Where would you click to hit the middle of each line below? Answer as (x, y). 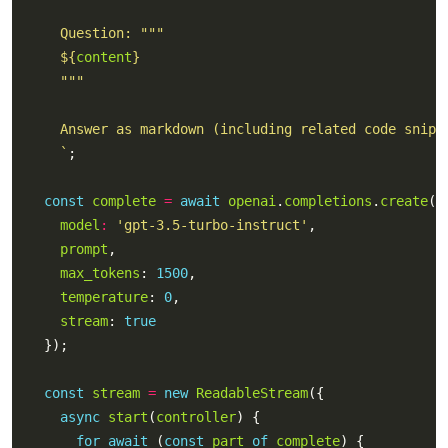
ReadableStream (251, 393)
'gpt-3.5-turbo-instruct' (211, 225)
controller (195, 417)
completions (327, 201)
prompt (83, 249)
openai (251, 201)
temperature (103, 297)
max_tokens (99, 273)
